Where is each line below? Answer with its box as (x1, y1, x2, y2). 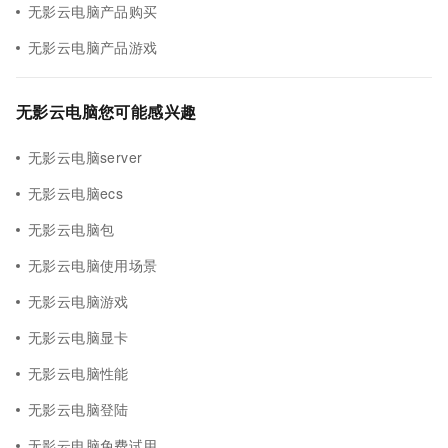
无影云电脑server (28, 147, 143, 167)
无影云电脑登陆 (28, 399, 129, 419)
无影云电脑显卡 (28, 327, 129, 347)
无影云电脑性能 (28, 363, 129, 383)
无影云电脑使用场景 (28, 255, 158, 275)
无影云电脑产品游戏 (28, 37, 158, 57)
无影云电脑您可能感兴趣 (16, 100, 197, 123)
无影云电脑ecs (28, 183, 124, 203)
